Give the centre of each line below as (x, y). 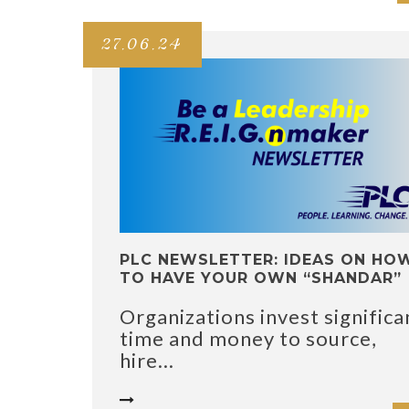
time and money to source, (248, 339)
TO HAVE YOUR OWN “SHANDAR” (261, 278)
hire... (147, 361)
